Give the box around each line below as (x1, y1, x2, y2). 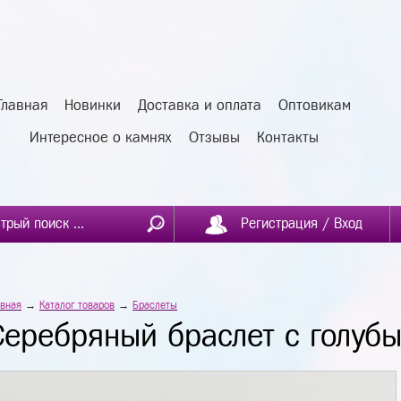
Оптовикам (278, 98, 351, 113)
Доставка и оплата (138, 98, 261, 113)
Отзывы (188, 130, 240, 145)
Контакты (256, 130, 319, 145)
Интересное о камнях (29, 130, 172, 145)
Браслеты (132, 300, 177, 311)
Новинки (64, 98, 121, 113)
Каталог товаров (39, 300, 115, 311)
